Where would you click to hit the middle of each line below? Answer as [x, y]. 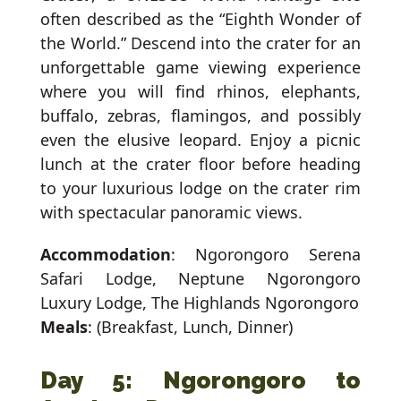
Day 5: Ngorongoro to [200, 381]
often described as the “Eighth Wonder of [200, 19]
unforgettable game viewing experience [200, 68]
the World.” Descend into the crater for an [200, 43]
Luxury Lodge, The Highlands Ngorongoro [200, 303]
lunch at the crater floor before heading [200, 164]
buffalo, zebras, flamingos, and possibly [200, 116]
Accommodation [106, 255]
